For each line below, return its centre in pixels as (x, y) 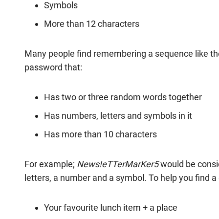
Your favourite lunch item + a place (112, 208)
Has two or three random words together (123, 97)
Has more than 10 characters (100, 134)
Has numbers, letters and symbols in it (118, 116)
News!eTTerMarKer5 (118, 164)
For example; (51, 164)
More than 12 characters (92, 24)
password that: (53, 67)
